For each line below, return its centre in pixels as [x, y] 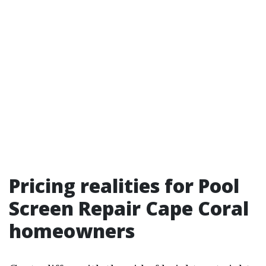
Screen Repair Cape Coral [129, 208]
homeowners [72, 231]
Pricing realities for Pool [124, 186]
